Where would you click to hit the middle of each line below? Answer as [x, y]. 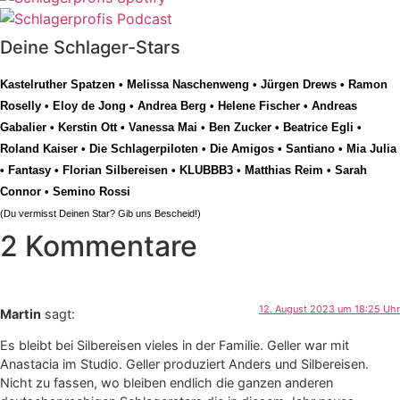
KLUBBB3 [206, 170]
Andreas [334, 105]
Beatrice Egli [318, 127]
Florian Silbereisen [115, 170]
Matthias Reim [284, 170]
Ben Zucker [240, 127]
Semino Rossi [92, 191]
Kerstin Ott [87, 127]
